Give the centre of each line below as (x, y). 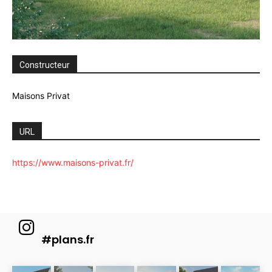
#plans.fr (68, 239)
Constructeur (45, 65)
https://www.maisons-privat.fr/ (73, 162)
